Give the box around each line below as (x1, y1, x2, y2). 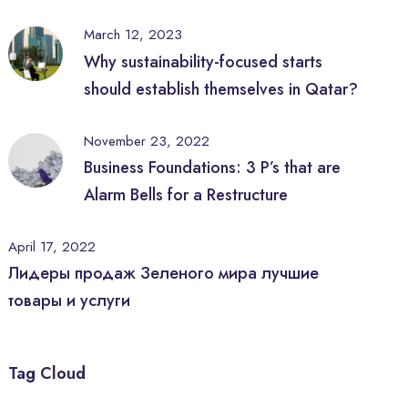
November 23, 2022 (84, 130, 210, 151)
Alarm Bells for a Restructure (84, 182, 289, 207)
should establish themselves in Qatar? (84, 76, 359, 101)
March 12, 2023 (84, 25, 183, 46)
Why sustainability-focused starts (84, 49, 323, 74)
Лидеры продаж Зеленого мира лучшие (8, 260, 320, 285)
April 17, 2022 (8, 236, 97, 257)
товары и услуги (8, 288, 131, 312)
